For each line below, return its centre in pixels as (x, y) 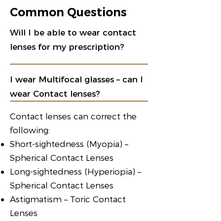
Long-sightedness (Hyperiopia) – (75, 171)
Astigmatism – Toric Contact (68, 199)
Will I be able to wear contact (73, 33)
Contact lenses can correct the (73, 116)
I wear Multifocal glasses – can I (76, 79)
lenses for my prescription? (67, 47)
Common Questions (68, 12)
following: (30, 130)
